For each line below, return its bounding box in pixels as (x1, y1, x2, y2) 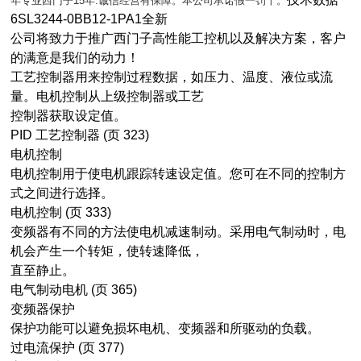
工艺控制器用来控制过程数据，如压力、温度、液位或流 (10, 70, 334, 84)
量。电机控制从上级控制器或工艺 (10, 89, 205, 103)
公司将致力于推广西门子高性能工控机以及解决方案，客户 (10, 31, 346, 45)
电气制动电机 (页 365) (10, 283, 138, 297)
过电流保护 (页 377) (10, 341, 125, 355)
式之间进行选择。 (10, 186, 114, 200)
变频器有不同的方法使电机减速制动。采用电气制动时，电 (10, 225, 346, 239)
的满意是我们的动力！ (10, 51, 140, 64)
